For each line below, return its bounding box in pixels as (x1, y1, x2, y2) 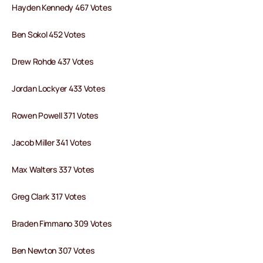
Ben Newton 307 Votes (12, 245, 95, 257)
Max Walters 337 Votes (12, 164, 95, 176)
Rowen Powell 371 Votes (12, 110, 98, 122)
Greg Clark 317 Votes (12, 191, 86, 203)
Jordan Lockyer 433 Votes (12, 83, 105, 95)
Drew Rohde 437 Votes (12, 56, 93, 68)
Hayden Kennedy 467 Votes (12, 2, 112, 14)
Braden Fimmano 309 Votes (12, 218, 112, 230)
